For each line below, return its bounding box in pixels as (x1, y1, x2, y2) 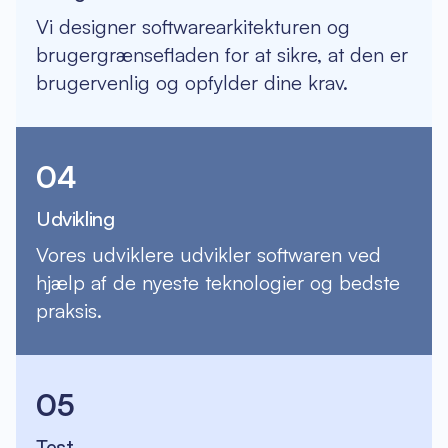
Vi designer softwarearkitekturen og (36, 14, 350, 39)
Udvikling (36, 206, 115, 231)
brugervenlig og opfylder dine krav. (36, 70, 348, 95)
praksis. (36, 298, 102, 323)
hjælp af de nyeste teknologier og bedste (36, 270, 400, 295)
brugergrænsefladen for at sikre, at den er (36, 42, 408, 67)
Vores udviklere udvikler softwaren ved (36, 242, 381, 267)
